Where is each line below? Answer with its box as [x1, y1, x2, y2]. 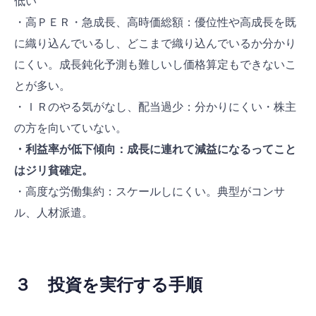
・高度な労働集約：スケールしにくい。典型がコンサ [14, 186, 285, 197]
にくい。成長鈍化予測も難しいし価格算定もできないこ [14, 59, 296, 71]
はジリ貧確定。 [14, 164, 93, 176]
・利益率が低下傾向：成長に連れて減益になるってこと [14, 143, 296, 155]
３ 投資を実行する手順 [14, 276, 202, 294]
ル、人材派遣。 [14, 207, 93, 219]
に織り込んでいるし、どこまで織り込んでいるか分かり [14, 37, 296, 49]
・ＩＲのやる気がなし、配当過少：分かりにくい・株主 [14, 101, 296, 113]
